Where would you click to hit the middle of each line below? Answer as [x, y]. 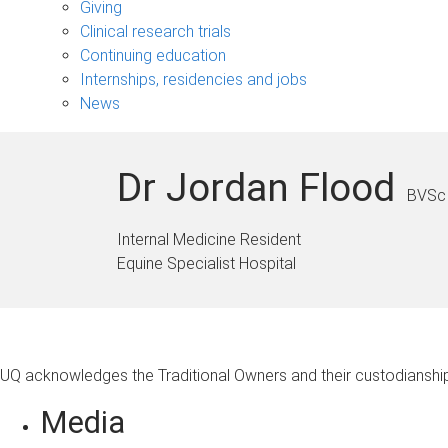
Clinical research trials [155, 31]
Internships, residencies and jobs [193, 79]
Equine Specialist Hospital [206, 263]
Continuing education [153, 55]
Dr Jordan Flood [256, 187]
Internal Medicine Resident [209, 239]
